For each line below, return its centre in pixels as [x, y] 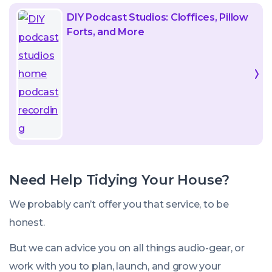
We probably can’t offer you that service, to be [119, 204]
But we [27, 248]
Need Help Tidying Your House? [120, 180]
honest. [27, 222]
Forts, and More [106, 32]
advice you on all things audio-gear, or [154, 248]
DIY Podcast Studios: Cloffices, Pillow [158, 17]
